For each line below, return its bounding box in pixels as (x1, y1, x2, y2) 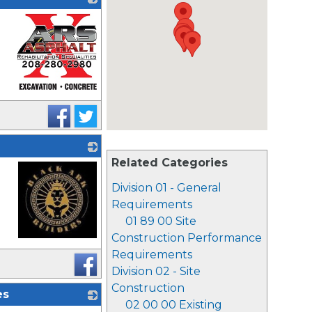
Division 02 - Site (111, 265, 201, 278)
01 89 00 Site (125, 214, 196, 228)
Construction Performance (111, 231, 262, 244)
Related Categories (111, 156, 228, 169)
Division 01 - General (111, 181, 221, 194)
